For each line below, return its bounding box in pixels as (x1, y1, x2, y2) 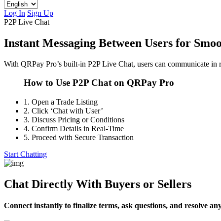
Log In (4, 8, 25, 17)
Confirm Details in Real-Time (30, 124, 124, 133)
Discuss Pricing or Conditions (30, 115, 124, 124)
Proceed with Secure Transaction (30, 133, 134, 142)
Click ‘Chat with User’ (30, 107, 103, 115)
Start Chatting (4, 150, 47, 158)
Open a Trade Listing (30, 98, 98, 106)
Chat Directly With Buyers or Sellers (4, 177, 191, 190)
